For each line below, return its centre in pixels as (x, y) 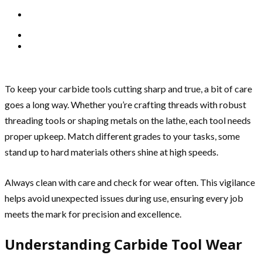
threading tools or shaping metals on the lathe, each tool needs (128, 120)
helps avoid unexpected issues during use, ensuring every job (124, 198)
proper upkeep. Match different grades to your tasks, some (122, 136)
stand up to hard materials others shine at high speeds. (111, 152)
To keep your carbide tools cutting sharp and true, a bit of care (128, 89)
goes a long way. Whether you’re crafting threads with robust (125, 105)
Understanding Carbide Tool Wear (123, 244)
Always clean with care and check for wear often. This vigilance (130, 182)
